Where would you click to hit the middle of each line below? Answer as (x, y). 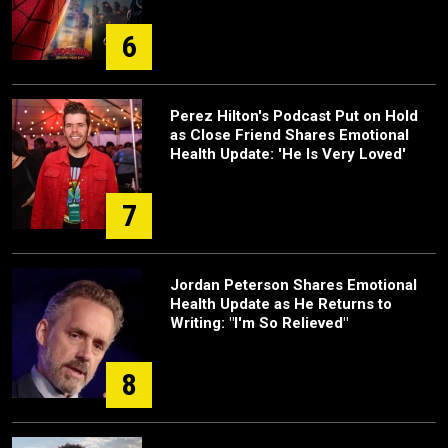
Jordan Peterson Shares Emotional (293, 284)
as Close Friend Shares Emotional (289, 134)
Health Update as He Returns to (281, 303)
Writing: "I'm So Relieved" (259, 322)
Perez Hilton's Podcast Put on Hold (294, 115)
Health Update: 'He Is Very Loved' (288, 153)
